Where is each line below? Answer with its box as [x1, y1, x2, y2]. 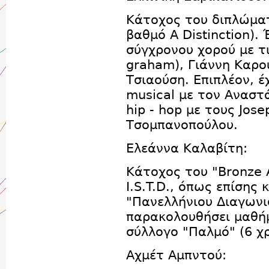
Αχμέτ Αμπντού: [126, 247, 226, 262]
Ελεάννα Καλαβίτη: [126, 141, 247, 156]
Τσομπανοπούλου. [126, 117, 242, 132]
